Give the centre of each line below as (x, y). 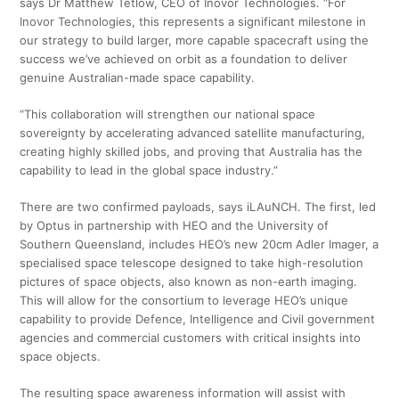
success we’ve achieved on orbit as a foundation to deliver (184, 59)
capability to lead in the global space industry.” (149, 171)
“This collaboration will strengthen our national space (168, 114)
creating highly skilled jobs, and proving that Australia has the (191, 152)
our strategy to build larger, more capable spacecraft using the (195, 41)
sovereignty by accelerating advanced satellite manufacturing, (193, 133)
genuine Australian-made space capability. (138, 78)
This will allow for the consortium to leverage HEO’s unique (184, 301)
